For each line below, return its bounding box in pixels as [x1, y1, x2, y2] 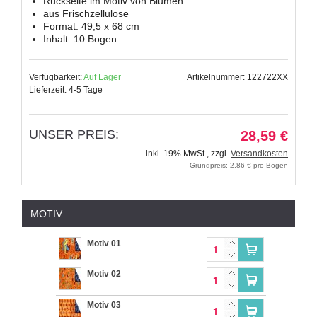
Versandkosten [231, 148, 288, 158]
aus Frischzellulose [43, 7, 129, 19]
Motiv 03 [87, 300, 122, 311]
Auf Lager [83, 71, 121, 82]
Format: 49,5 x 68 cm [43, 20, 139, 32]
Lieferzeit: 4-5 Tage [29, 84, 103, 95]
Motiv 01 [87, 238, 122, 248]
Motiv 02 [87, 269, 122, 279]
